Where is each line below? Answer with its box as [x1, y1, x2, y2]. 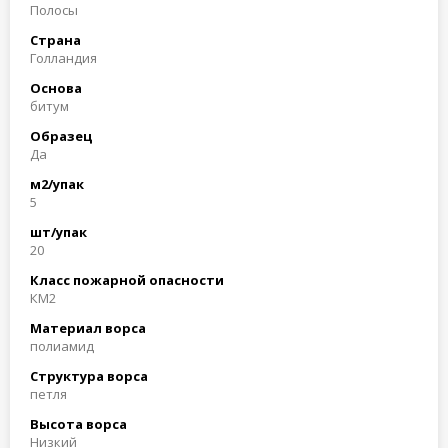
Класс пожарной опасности [30, 271, 224, 289]
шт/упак [30, 223, 87, 241]
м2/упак [30, 175, 84, 193]
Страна [30, 31, 81, 49]
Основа [30, 79, 82, 97]
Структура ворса [30, 367, 148, 385]
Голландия [30, 49, 97, 67]
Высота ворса [30, 415, 127, 433]
